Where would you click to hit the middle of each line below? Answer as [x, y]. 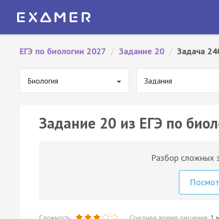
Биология [43, 81]
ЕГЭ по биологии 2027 [63, 51]
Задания [158, 81]
